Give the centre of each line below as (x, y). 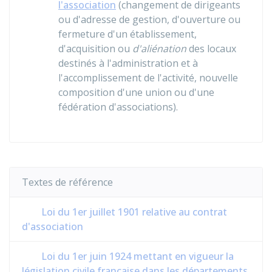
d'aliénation (159, 49)
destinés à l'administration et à (128, 63)
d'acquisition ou (95, 49)
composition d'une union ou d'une (136, 92)
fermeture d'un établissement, (127, 34)
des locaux (211, 49)
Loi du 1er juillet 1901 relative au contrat (133, 212)
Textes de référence (67, 182)
